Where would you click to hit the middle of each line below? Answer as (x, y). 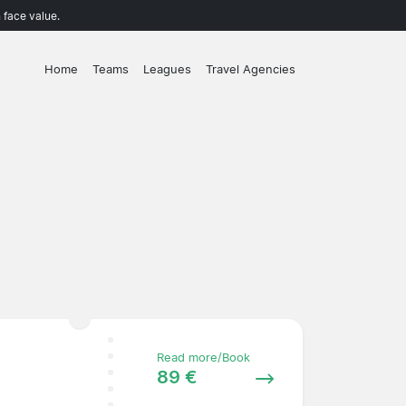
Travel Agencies (251, 70)
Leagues (167, 70)
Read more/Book (203, 357)
